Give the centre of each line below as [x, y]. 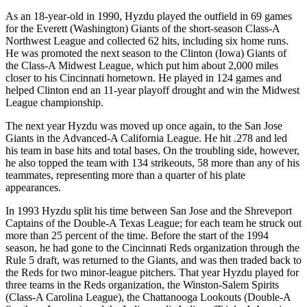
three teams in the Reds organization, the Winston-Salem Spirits [142, 284]
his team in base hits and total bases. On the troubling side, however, [152, 150]
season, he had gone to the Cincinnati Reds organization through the [152, 247]
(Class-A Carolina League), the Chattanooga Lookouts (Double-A [148, 297]
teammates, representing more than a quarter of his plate [125, 175]
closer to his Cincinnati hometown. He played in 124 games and [144, 77]
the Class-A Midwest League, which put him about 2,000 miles [142, 65]
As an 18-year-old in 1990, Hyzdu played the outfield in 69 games [149, 16]
